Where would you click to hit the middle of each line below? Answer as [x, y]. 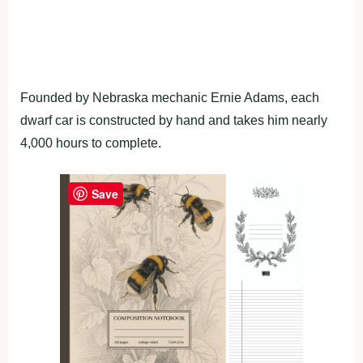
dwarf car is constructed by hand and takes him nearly [174, 120]
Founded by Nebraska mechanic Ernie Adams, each [170, 97]
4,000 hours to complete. [91, 143]
